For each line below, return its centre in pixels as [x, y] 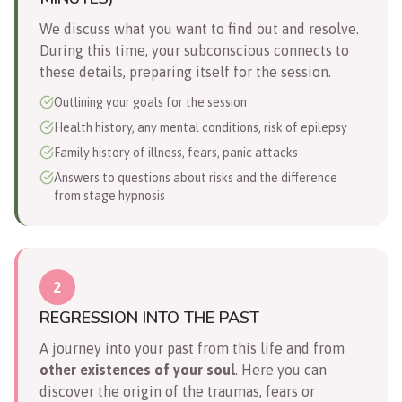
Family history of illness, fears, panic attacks [176, 152]
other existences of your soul [137, 369]
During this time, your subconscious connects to [194, 50]
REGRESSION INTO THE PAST [149, 317]
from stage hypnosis [109, 195]
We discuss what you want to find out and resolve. [199, 28]
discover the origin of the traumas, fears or [177, 391]
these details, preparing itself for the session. [185, 71]
